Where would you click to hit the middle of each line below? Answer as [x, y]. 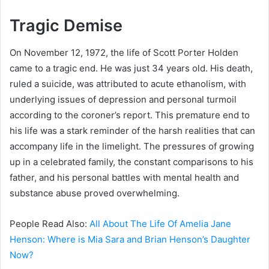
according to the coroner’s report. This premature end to [130, 115]
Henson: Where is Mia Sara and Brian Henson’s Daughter [130, 239]
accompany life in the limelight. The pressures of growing [132, 146]
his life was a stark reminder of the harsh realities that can [132, 130]
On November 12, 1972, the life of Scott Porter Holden [124, 52]
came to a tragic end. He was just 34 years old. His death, [131, 68]
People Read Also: [50, 223]
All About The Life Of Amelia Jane [160, 223]
